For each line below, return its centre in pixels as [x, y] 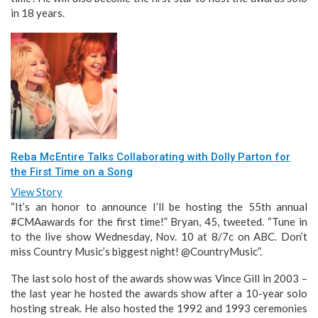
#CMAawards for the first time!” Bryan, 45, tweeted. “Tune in [159, 221]
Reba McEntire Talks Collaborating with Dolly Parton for [150, 157]
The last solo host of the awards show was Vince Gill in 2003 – [159, 278]
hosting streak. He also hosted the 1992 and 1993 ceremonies [159, 308]
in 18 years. [38, 12]
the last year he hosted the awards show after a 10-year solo [159, 293]
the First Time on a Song [72, 171]
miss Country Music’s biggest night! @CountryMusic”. [136, 251]
